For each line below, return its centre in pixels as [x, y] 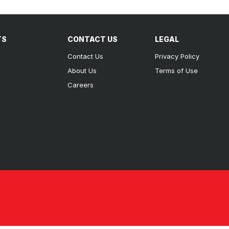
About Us [82, 70]
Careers [81, 85]
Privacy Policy [177, 56]
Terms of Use [176, 70]
